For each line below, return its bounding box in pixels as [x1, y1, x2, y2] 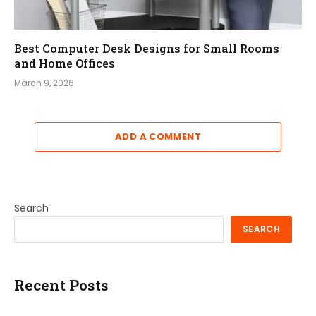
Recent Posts [14, 274, 109, 295]
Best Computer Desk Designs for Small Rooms [14, 40, 279, 56]
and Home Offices [14, 55, 115, 71]
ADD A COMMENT [114, 129, 202, 143]
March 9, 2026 [14, 76, 74, 89]
